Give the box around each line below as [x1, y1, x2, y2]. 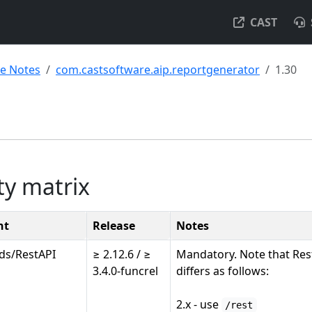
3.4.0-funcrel [93, 263, 158, 279]
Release [93, 218, 135, 233]
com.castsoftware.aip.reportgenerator [56, 62, 260, 77]
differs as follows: [176, 263, 269, 279]
